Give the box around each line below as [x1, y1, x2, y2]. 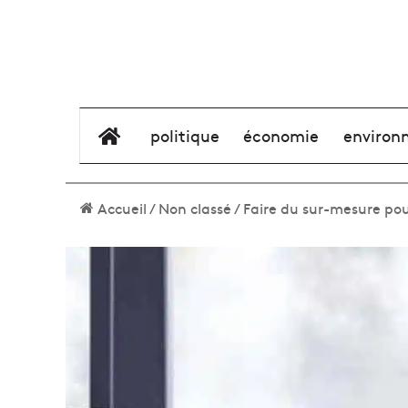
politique [150, 124, 220, 147]
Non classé [158, 198, 231, 218]
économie [243, 124, 320, 147]
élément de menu [120, 124, 258, 147]
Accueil [94, 198, 147, 218]
